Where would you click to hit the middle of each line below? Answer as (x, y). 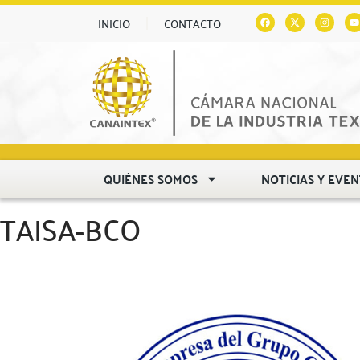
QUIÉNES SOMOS (151, 178)
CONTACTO (192, 23)
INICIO (114, 23)
